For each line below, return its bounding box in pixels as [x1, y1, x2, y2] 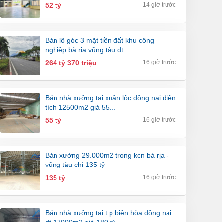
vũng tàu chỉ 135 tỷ [45, 161, 105, 169]
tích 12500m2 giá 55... [45, 103, 115, 111]
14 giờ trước [143, 1, 176, 9]
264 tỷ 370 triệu [45, 59, 97, 67]
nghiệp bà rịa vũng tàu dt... [45, 46, 129, 54]
